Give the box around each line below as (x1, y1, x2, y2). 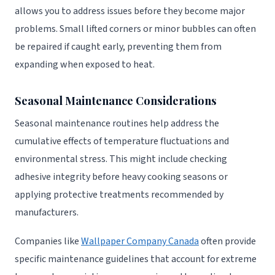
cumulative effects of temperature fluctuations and (15, 134, 229, 149)
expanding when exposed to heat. (15, 57, 155, 71)
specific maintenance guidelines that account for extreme (15, 252, 257, 266)
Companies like (15, 234, 81, 249)
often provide (199, 234, 256, 249)
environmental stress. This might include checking (15, 152, 227, 166)
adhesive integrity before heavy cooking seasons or (15, 170, 228, 184)
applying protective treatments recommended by (15, 188, 223, 202)
